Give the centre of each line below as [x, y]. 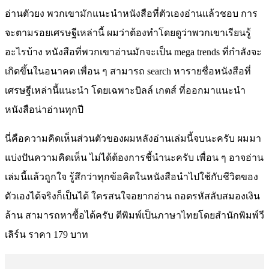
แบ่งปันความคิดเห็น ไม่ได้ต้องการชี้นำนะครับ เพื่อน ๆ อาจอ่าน [134, 157]
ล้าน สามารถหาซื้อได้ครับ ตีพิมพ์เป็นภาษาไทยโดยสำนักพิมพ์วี [134, 215]
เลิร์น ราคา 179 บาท [47, 234]
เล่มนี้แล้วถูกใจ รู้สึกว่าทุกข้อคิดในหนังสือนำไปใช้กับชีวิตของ [131, 177]
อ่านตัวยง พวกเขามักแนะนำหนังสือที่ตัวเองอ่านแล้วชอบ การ [131, 13]
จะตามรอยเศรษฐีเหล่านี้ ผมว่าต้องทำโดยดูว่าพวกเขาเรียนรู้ [128, 32]
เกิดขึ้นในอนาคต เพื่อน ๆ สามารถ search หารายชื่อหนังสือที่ [128, 71]
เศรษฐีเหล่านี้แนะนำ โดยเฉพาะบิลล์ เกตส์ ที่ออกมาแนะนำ [125, 90]
